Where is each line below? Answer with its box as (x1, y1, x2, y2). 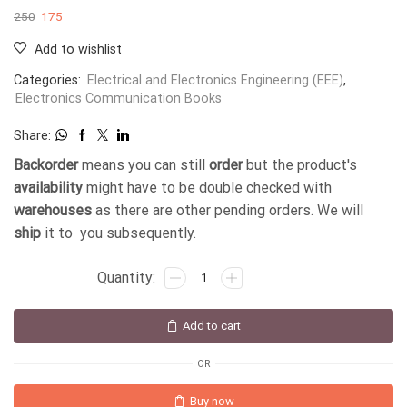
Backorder (14, 155, 78, 174)
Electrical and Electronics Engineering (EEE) (87, 72, 343, 88)
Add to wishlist (35, 41, 122, 56)
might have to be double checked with (83, 178, 332, 196)
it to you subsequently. (41, 223, 196, 242)
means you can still (78, 155, 209, 174)
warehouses (14, 201, 92, 219)
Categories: (14, 72, 84, 88)
